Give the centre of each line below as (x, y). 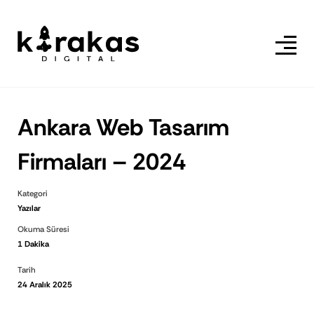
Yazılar (29, 209)
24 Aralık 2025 (45, 285)
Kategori (33, 194)
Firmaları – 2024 (102, 162)
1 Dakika (33, 244)
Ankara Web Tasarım (123, 127)
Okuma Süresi (43, 229)
